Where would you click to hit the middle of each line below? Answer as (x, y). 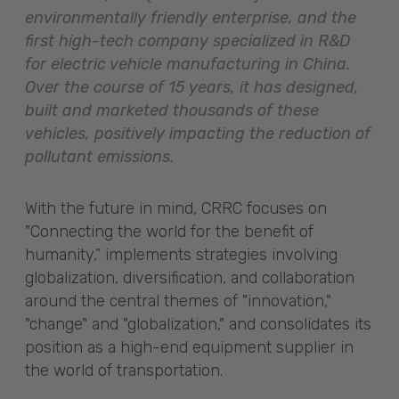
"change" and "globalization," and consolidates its (198, 324)
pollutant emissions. (99, 157)
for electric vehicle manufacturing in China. (187, 64)
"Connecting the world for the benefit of (169, 232)
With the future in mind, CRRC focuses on (176, 208)
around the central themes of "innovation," (178, 301)
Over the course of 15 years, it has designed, (192, 87)
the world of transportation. (124, 370)
